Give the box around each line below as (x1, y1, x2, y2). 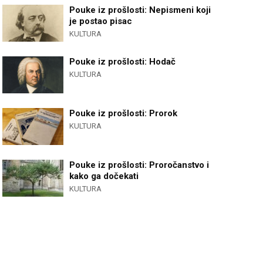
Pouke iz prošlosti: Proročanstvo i (69, 160, 210, 170)
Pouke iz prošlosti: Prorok (69, 108, 178, 119)
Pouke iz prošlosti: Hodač (69, 56, 176, 67)
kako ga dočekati (69, 171, 139, 181)
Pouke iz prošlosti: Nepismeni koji (69, 5, 211, 15)
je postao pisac (69, 16, 133, 26)
